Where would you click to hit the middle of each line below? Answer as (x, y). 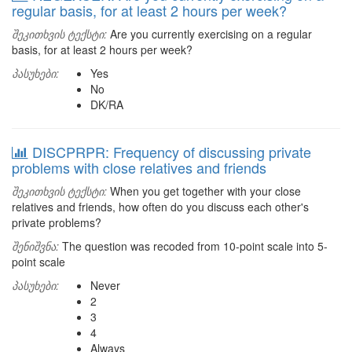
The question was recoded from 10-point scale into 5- (193, 246)
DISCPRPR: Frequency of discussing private (172, 152)
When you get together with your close (204, 191)
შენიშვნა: (35, 246)
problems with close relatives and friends (139, 167)
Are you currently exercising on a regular (209, 34)
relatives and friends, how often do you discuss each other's (160, 207)
